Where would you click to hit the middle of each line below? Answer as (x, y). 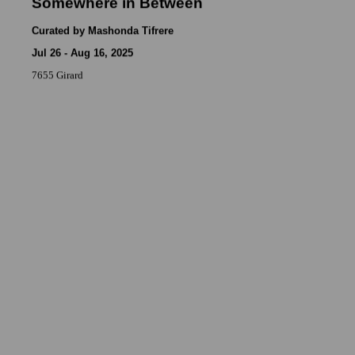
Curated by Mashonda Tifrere (102, 31)
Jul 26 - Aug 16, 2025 (82, 53)
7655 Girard (57, 75)
